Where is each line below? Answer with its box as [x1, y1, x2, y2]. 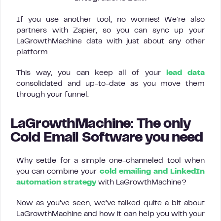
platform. [16, 48, 49, 56]
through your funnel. [16, 91, 89, 98]
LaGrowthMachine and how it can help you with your [16, 210, 205, 218]
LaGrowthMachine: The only [10, 118, 191, 131]
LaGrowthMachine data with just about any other [16, 37, 205, 45]
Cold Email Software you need [10, 132, 203, 145]
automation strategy [16, 179, 96, 186]
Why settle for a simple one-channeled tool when [16, 157, 205, 164]
